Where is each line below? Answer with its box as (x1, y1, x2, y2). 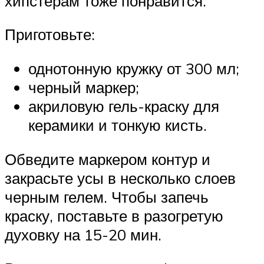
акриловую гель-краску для (28, 96, 219, 115)
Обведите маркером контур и (5, 149, 210, 169)
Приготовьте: (5, 25, 95, 44)
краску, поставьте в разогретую (5, 206, 223, 225)
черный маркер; (28, 77, 139, 97)
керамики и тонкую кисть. (28, 115, 207, 134)
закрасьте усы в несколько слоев (5, 168, 236, 187)
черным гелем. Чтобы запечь (5, 187, 209, 206)
